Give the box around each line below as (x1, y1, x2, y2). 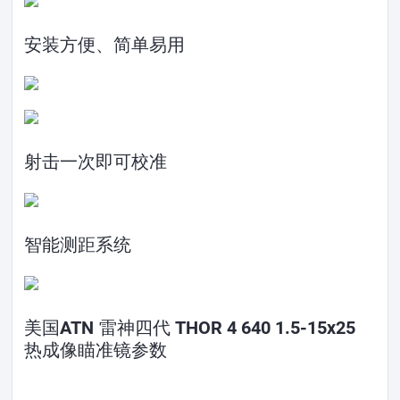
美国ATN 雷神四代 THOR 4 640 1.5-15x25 (24, 316, 356, 338)
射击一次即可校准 (24, 150, 168, 172)
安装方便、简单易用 (24, 33, 186, 55)
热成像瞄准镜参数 (24, 338, 168, 361)
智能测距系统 (24, 233, 132, 255)
